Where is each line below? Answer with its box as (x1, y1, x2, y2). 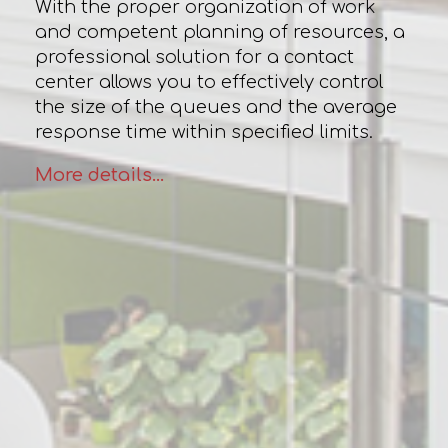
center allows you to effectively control (34, 72, 383, 92)
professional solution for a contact (34, 47, 354, 67)
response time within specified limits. (34, 122, 373, 142)
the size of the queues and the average (34, 97, 397, 117)
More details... (34, 165, 164, 185)
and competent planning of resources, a (34, 22, 405, 42)
